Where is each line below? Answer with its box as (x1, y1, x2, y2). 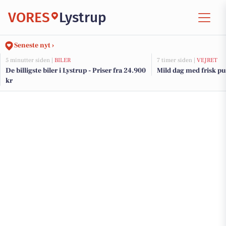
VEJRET (197, 56, 217, 64)
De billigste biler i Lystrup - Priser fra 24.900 (6, 66, 146, 75)
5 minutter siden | (6, 56, 54, 64)
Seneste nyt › (14, 41, 54, 50)
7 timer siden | (157, 56, 197, 64)
